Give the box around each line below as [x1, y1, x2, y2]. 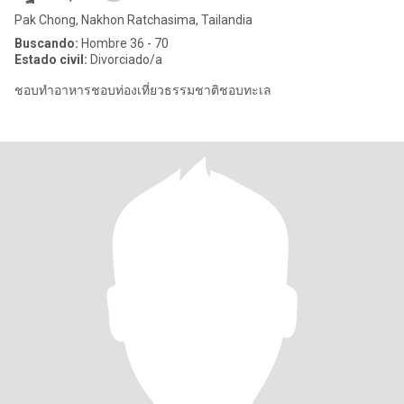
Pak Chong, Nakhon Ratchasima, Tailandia [14, 13, 252, 27]
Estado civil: [14, 52, 87, 67]
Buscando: [14, 36, 78, 50]
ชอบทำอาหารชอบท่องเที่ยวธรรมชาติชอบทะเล [14, 83, 271, 97]
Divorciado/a [87, 52, 162, 67]
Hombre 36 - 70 [78, 36, 169, 50]
